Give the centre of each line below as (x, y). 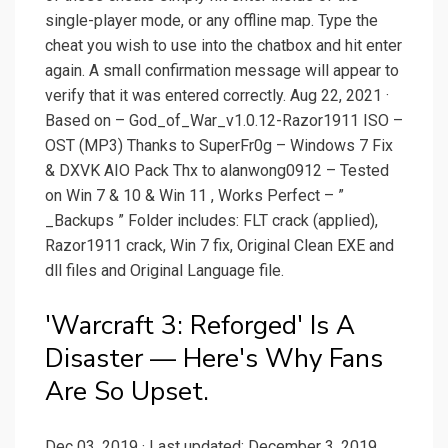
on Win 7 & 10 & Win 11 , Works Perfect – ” (194, 196)
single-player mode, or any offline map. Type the (211, 21)
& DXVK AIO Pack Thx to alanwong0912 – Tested (217, 171)
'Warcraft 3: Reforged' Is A (200, 326)
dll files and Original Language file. (164, 271)
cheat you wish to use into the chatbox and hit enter (223, 46)
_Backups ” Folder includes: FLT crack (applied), (211, 221)
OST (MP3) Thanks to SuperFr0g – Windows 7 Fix (219, 146)
